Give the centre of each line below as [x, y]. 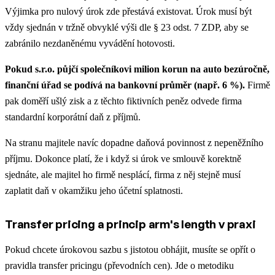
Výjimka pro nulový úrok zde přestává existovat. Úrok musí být [128, 12]
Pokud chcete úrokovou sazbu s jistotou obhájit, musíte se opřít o [130, 250]
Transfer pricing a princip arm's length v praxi [130, 224]
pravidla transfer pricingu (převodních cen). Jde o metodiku [119, 266]
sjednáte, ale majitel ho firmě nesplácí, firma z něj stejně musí [123, 175]
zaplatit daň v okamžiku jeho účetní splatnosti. [94, 191]
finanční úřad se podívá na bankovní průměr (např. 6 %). [125, 85]
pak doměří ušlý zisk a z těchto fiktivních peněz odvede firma [123, 101]
